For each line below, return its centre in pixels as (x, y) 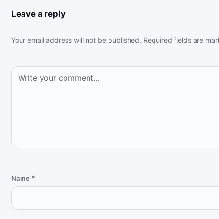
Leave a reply (38, 13)
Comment (26, 71)
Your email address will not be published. (76, 40)
